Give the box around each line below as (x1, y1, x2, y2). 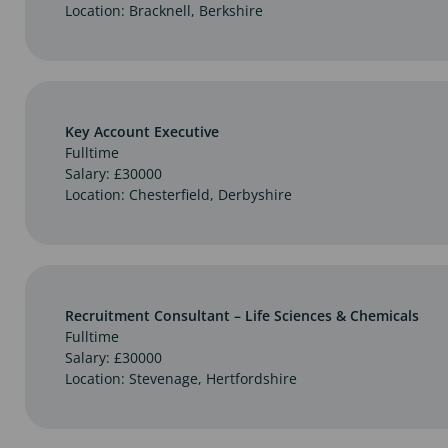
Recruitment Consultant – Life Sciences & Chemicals (65, 305, 419, 325)
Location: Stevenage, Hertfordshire (65, 368, 297, 388)
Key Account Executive (65, 121, 219, 141)
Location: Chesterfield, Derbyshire (65, 184, 292, 204)
